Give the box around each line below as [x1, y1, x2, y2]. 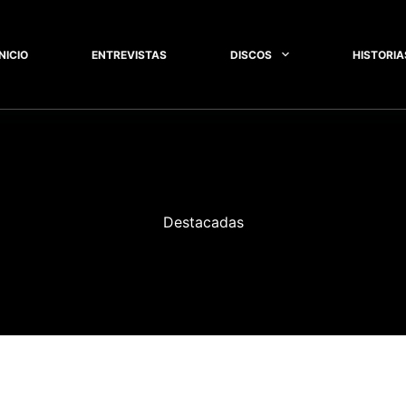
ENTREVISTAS [92, 47, 168, 62]
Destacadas [162, 213, 244, 231]
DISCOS [230, 47, 273, 62]
